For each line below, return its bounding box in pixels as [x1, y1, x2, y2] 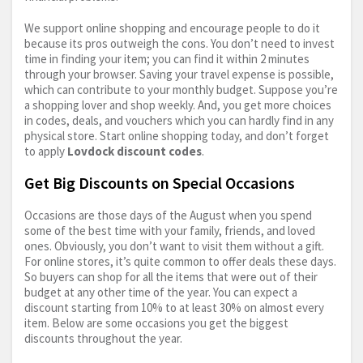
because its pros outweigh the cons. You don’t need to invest [24, 36, 335, 52]
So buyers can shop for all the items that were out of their [24, 269, 318, 285]
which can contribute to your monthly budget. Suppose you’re [24, 82, 338, 98]
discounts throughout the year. [24, 331, 182, 347]
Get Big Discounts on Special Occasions [24, 173, 295, 194]
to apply [24, 143, 67, 160]
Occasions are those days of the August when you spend [24, 207, 312, 224]
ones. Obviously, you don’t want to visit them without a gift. [24, 238, 324, 254]
